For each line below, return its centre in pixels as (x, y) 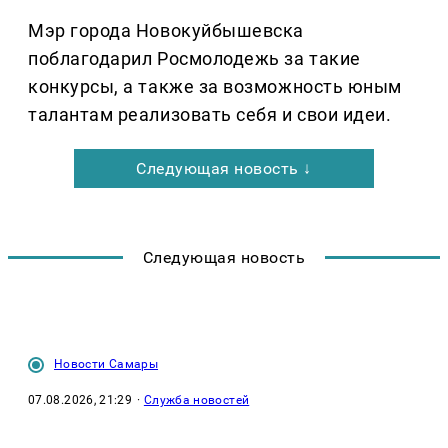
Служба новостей (196, 400)
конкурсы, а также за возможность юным (215, 87)
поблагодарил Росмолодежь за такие (194, 59)
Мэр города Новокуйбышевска (166, 31)
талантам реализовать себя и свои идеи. (210, 115)
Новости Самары (106, 364)
